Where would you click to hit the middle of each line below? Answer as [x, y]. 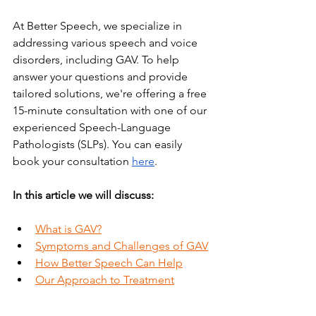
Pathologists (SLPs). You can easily [99, 144]
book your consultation [71, 161]
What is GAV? [68, 229]
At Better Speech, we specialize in [99, 26]
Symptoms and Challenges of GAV [122, 246]
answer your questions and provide [102, 77]
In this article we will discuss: [83, 195]
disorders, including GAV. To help [97, 60]
